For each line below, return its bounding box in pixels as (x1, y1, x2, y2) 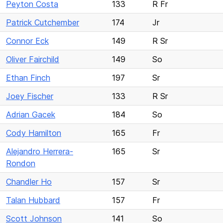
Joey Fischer (6, 91, 53, 101)
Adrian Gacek (6, 110, 55, 119)
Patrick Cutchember (6, 17, 79, 27)
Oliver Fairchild (6, 54, 59, 64)
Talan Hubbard (6, 195, 60, 205)
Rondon (6, 158, 35, 168)
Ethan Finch (6, 73, 50, 83)
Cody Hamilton (6, 128, 61, 138)
